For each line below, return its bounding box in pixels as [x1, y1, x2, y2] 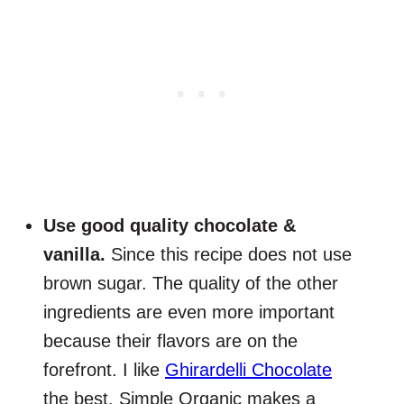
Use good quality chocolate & [43, 216, 296, 236]
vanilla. [43, 244, 111, 265]
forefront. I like [43, 360, 165, 381]
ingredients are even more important [43, 302, 335, 323]
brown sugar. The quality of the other [43, 273, 338, 294]
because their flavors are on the [43, 331, 298, 352]
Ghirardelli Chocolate [165, 360, 332, 381]
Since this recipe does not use [111, 244, 352, 265]
